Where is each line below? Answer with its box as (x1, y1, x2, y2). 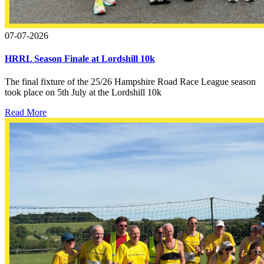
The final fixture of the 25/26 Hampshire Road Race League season (5, 77, 256, 87)
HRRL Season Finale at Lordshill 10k (5, 53, 155, 64)
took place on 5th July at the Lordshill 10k (5, 87, 161, 98)
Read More (5, 107, 47, 118)
